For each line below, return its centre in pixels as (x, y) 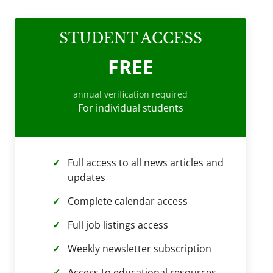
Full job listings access (118, 225)
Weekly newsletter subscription (140, 249)
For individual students (130, 108)
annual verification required (130, 94)
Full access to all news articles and (146, 163)
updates (87, 177)
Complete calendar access (128, 201)
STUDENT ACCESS (130, 38)
